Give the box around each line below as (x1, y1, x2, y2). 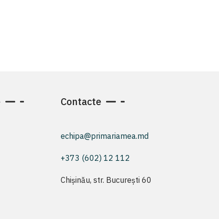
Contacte (61, 94, 101, 108)
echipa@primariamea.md (61, 131, 149, 141)
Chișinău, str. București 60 (61, 175, 152, 185)
